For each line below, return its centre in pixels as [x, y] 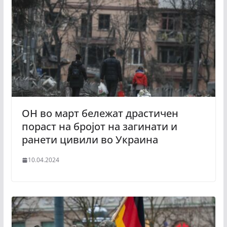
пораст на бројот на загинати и [99, 127]
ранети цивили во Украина [91, 140]
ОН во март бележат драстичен [100, 113]
